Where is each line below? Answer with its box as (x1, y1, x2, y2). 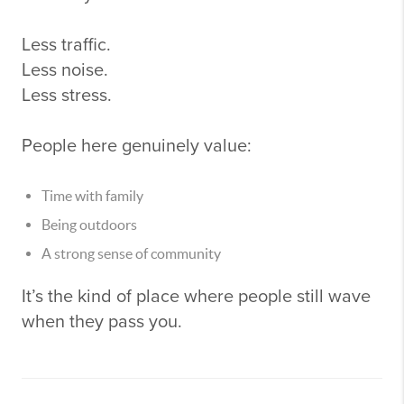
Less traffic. (22, 34, 111, 56)
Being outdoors (41, 216, 137, 233)
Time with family (41, 188, 143, 204)
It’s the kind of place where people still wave (22, 286, 371, 308)
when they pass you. (22, 311, 182, 333)
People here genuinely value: (22, 135, 252, 157)
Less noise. (22, 60, 108, 81)
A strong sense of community (41, 245, 221, 262)
